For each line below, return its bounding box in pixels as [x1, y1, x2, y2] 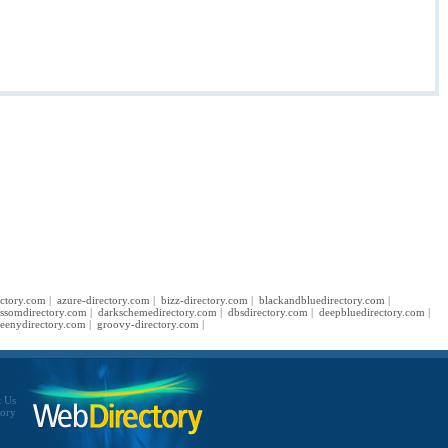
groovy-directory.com [96, 318, 199, 330]
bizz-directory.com [160, 294, 248, 306]
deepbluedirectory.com [319, 306, 425, 318]
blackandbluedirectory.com [258, 294, 385, 306]
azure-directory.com [56, 294, 150, 306]
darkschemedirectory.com [98, 306, 217, 318]
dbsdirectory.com [228, 306, 308, 318]
